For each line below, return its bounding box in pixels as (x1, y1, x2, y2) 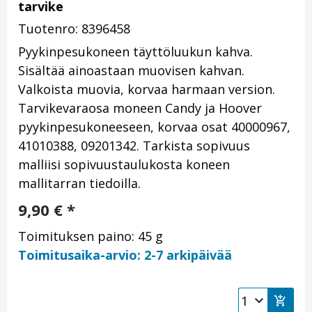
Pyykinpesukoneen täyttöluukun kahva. (18, 43, 253, 61)
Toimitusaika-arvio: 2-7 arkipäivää (18, 247, 232, 264)
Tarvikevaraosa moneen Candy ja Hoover (18, 100, 262, 117)
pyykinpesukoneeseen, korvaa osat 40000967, (18, 118, 290, 136)
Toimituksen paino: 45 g (18, 228, 163, 245)
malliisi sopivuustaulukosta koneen (18, 156, 230, 173)
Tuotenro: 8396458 (18, 20, 130, 38)
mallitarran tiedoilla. (18, 175, 141, 192)
